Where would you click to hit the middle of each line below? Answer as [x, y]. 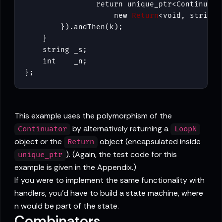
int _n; [56, 61]
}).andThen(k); [74, 27]
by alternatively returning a [121, 129]
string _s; [56, 50]
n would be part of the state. [67, 206]
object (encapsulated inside [149, 142]
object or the [39, 142]
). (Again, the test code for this [122, 155]
